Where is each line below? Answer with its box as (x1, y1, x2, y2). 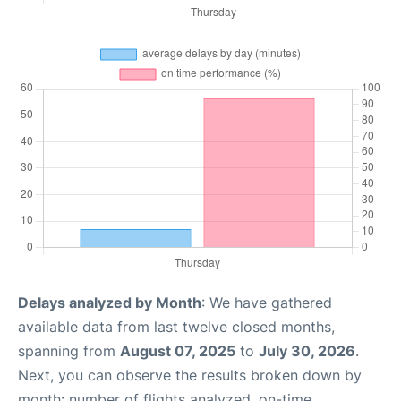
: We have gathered (201, 293, 332, 311)
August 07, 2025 (120, 341, 235, 360)
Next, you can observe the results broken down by (18, 365, 362, 384)
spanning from (18, 341, 120, 360)
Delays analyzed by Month (18, 293, 201, 311)
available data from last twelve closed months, (18, 317, 335, 336)
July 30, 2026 (259, 341, 355, 360)
